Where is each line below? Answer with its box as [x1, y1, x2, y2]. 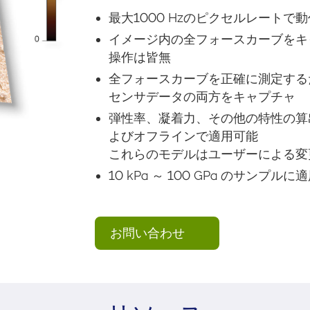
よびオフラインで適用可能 [109, 128, 259, 143]
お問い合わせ [110, 225, 189, 240]
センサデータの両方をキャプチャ [109, 89, 296, 104]
